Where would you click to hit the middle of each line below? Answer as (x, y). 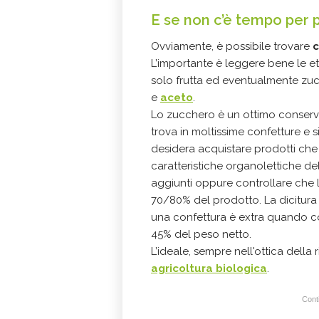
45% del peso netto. (201, 234)
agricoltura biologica (209, 268)
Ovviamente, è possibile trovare (232, 46)
